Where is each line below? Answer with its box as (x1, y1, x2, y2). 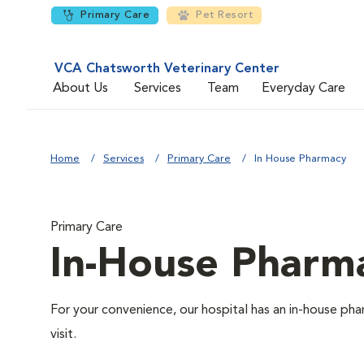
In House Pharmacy (254, 154, 346, 164)
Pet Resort (196, 10, 253, 20)
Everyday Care (262, 81, 345, 95)
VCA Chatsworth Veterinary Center (54, 63, 279, 76)
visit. (50, 328, 76, 341)
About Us (53, 81, 108, 95)
